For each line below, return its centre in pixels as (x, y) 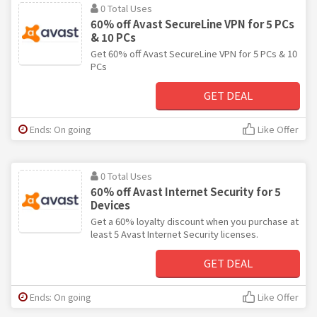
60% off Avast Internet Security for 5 (186, 191)
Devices (110, 204)
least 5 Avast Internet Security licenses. (174, 234)
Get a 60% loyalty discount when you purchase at (195, 221)
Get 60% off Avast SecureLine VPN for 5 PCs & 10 (194, 53)
